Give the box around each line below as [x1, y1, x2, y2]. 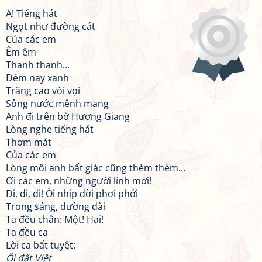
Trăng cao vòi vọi [6, 84, 80, 97]
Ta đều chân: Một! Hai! [6, 213, 104, 226]
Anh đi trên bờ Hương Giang [6, 110, 130, 123]
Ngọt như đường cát [6, 20, 95, 33]
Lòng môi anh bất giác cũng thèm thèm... [6, 161, 185, 174]
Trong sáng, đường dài [6, 200, 105, 213]
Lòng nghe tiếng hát [6, 123, 94, 136]
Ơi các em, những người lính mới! [6, 174, 151, 187]
